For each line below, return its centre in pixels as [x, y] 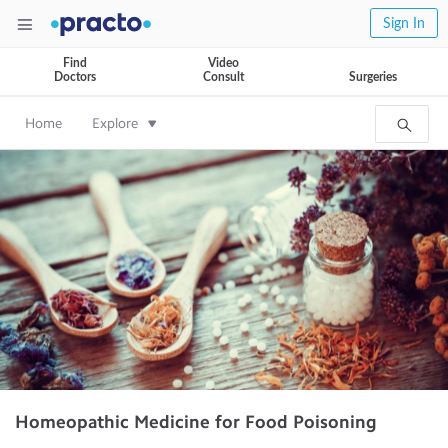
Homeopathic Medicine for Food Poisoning [196, 422]
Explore [115, 123]
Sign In [404, 24]
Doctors [74, 77]
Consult [223, 77]
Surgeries [373, 77]
